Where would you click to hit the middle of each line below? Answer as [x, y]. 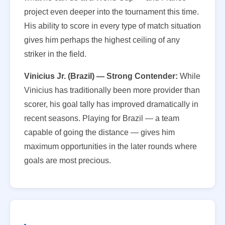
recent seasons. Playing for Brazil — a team [102, 119]
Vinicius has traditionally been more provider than [112, 90]
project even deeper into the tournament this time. [111, 12]
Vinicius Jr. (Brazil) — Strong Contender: [101, 76]
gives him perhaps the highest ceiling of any [102, 40]
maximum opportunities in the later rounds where [110, 147]
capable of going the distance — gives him [99, 133]
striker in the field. [55, 54]
